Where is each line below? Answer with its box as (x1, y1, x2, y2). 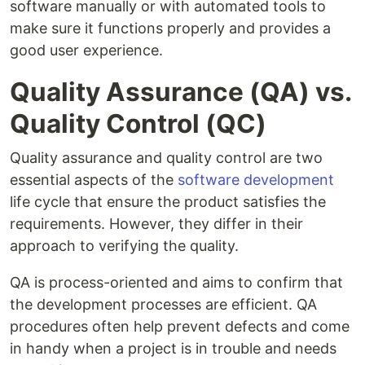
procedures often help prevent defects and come (10, 318, 350, 336)
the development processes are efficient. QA (10, 296, 317, 314)
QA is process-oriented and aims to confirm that (10, 274, 343, 292)
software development (178, 171, 334, 189)
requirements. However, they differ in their (10, 215, 303, 233)
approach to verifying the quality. (10, 237, 239, 255)
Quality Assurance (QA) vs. (10, 76, 351, 108)
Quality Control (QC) (10, 108, 266, 140)
